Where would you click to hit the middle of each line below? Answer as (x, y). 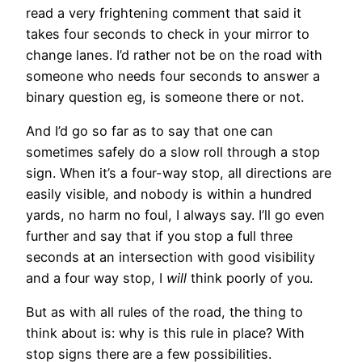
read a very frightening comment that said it (164, 13)
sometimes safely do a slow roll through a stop (173, 152)
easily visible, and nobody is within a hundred (169, 194)
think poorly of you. (250, 278)
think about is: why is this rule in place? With (165, 333)
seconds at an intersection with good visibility (170, 257)
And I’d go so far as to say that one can (149, 130)
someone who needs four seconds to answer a (173, 76)
